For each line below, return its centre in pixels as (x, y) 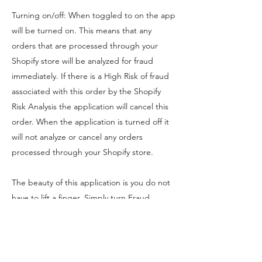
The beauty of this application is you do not (91, 182)
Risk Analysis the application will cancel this (90, 106)
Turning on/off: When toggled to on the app (94, 15)
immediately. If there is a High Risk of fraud (90, 76)
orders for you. (40, 228)
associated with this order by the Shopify (86, 91)
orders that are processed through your (85, 46)
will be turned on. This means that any (82, 30)
